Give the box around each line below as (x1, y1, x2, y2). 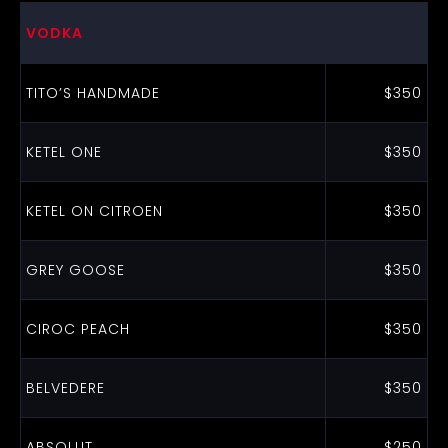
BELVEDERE (25, 378, 105, 398)
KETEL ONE (25, 142, 102, 162)
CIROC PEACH (25, 319, 130, 339)
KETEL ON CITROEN (25, 201, 163, 221)
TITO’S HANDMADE (25, 83, 160, 103)
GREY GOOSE (25, 260, 125, 280)
